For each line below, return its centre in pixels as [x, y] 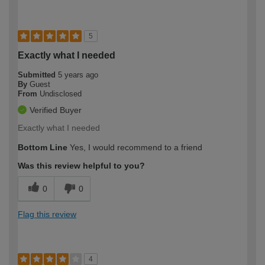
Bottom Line [43, 147]
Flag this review [47, 214]
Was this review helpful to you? [81, 165]
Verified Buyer [56, 110]
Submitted [38, 75]
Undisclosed [61, 93]
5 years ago [78, 75]
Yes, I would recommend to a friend [135, 147]
